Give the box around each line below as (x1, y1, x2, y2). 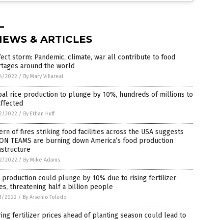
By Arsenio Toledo (23, 194, 67, 200)
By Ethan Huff (23, 110, 55, 117)
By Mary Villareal (23, 73, 63, 80)
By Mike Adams (23, 157, 60, 163)
